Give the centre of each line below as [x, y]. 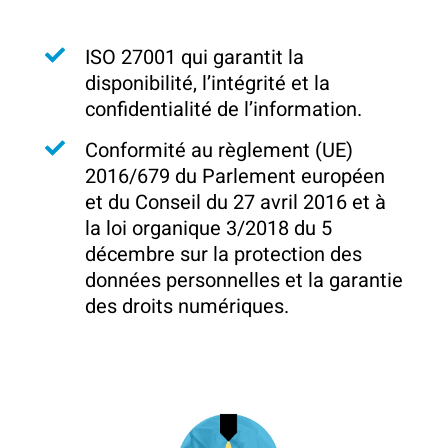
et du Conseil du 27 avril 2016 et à [235, 203]
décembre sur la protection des [223, 255]
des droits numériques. [187, 307]
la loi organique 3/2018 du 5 [208, 229]
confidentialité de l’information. [223, 110]
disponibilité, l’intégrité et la [207, 84]
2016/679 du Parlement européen [235, 177]
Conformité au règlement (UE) [219, 151]
